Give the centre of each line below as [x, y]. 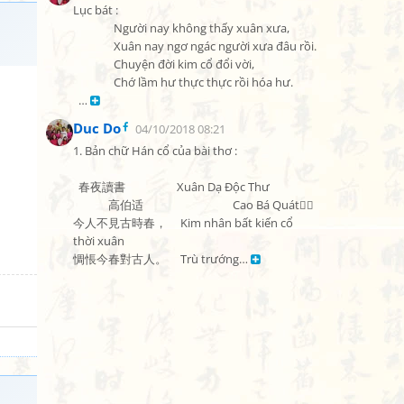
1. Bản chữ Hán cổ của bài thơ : [155, 151]
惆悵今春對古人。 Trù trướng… [162, 259]
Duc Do [97, 128]
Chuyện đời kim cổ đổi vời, [93, 64]
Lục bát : [96, 10]
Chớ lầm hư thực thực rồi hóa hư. [93, 83]
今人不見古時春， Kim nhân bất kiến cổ [183, 223]
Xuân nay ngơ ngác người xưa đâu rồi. [93, 46]
